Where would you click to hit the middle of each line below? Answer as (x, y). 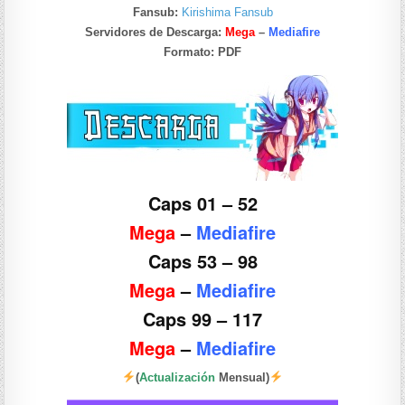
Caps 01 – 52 (202, 202)
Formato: (189, 52)
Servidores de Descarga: (155, 32)
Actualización (177, 377)
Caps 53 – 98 (202, 260)
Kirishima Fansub (227, 12)
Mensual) (242, 377)
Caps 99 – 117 (202, 318)
